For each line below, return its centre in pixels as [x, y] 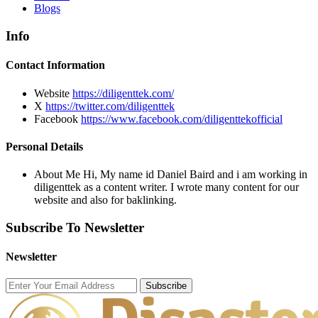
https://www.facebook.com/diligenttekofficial [182, 119]
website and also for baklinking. [105, 200]
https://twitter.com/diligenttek [110, 106]
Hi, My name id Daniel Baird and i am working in [195, 175]
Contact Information [55, 65]
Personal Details [44, 146]
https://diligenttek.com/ [123, 93]
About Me [59, 175]
